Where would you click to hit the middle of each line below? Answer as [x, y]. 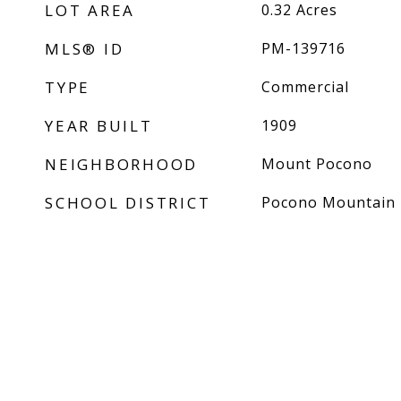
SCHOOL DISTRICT [128, 203]
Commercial [305, 87]
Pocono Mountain [328, 202]
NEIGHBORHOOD [121, 164]
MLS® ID [85, 49]
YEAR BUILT [99, 126]
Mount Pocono [316, 164]
